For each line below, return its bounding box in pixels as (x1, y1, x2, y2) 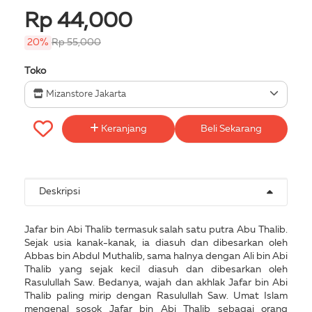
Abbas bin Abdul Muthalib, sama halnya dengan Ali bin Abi (24, 251, 288, 261)
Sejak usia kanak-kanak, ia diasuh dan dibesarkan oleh (24, 237, 288, 248)
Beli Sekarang (201, 123, 262, 134)
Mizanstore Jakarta (44, 89, 126, 99)
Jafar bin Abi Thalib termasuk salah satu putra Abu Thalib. (24, 224, 288, 235)
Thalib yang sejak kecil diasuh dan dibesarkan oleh (24, 264, 288, 274)
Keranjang (99, 123, 147, 134)
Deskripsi (39, 186, 80, 196)
